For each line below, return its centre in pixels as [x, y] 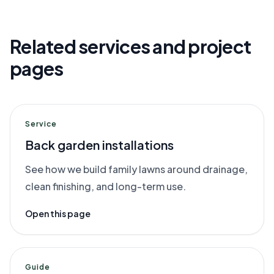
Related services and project [130, 46]
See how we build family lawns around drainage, [136, 169]
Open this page [58, 213]
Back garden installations [99, 145]
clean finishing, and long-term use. [106, 186]
